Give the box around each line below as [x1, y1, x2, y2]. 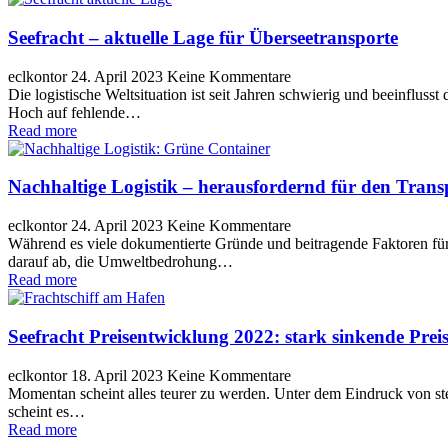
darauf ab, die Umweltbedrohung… [8, 253, 233, 271]
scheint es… [8, 402, 85, 420]
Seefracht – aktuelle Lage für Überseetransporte [8, 26, 398, 48]
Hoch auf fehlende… [8, 103, 141, 121]
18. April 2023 [71, 366, 167, 384]
